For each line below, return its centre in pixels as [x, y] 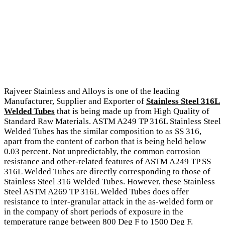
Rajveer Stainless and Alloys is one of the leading [92, 91]
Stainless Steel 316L [183, 101]
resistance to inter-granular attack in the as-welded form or [108, 201]
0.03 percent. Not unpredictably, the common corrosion [102, 151]
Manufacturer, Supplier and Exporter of [75, 101]
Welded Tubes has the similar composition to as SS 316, [103, 131]
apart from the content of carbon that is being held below [105, 141]
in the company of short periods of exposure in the [94, 211]
